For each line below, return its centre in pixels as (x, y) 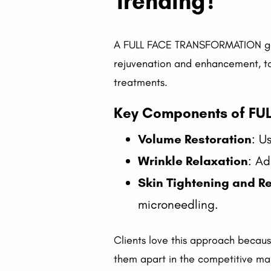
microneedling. (178, 204)
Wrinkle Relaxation (193, 161)
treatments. (141, 83)
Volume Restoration (195, 139)
